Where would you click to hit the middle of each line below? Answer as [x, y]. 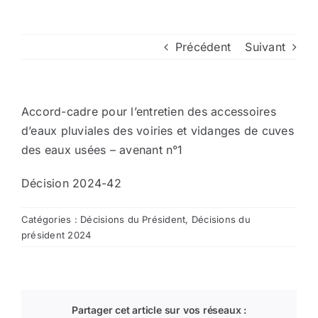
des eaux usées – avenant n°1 [102, 150]
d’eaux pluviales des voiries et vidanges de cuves [158, 131]
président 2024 [56, 235]
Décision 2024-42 [71, 183]
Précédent [203, 47]
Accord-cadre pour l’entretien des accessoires [149, 111]
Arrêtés [37, 29]
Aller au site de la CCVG [83, 170]
